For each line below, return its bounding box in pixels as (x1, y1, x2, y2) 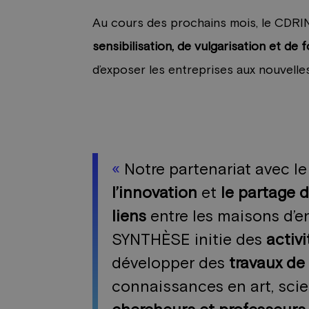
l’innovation (112, 186, 198, 202)
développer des (112, 256, 230, 272)
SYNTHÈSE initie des (112, 232, 267, 249)
